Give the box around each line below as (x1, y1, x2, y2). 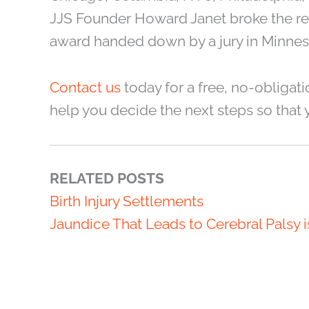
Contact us (50, 78, 121, 96)
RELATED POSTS (50, 170, 164, 188)
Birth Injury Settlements (50, 192, 203, 210)
